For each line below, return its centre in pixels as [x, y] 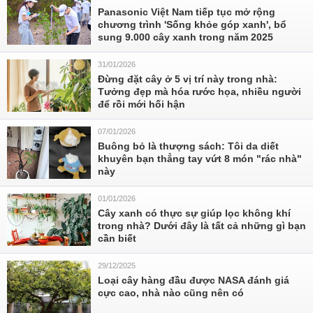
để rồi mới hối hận [141, 104]
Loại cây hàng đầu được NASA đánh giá [194, 280]
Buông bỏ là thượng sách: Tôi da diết [188, 146]
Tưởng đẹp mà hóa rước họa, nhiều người [199, 92]
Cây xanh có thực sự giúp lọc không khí [194, 213]
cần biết [117, 238]
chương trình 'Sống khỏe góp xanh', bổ [192, 24]
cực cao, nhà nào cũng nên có [171, 293]
